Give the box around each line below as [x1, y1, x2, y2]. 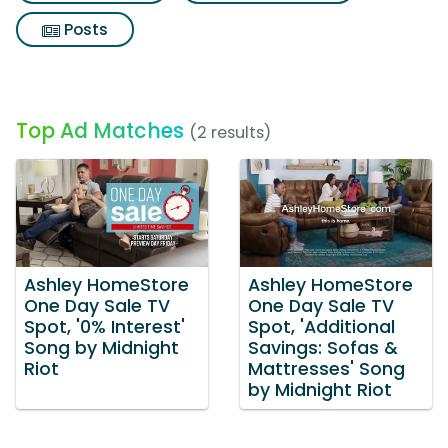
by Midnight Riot [248, 377, 392, 402]
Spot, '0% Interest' [24, 314, 185, 339]
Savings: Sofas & [248, 335, 398, 360]
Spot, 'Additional [248, 314, 395, 339]
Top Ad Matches [16, 116, 184, 145]
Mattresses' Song [248, 356, 405, 381]
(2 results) [189, 121, 271, 144]
